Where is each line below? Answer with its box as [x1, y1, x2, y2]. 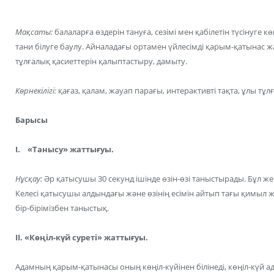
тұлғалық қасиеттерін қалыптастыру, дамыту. [15, 55, 187, 67]
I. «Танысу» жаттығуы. [15, 144, 114, 155]
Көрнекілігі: [15, 84, 56, 96]
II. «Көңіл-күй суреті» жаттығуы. [15, 232, 148, 243]
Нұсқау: [15, 173, 42, 185]
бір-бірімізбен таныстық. [15, 202, 109, 214]
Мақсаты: [15, 26, 53, 37]
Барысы [15, 114, 48, 125]
